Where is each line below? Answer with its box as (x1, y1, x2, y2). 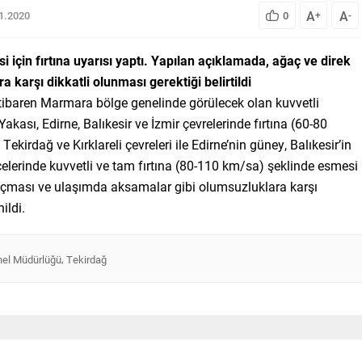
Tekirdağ (66, 251, 107, 267)
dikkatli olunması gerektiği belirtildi (47, 72, 251, 90)
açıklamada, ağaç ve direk (198, 51, 351, 69)
